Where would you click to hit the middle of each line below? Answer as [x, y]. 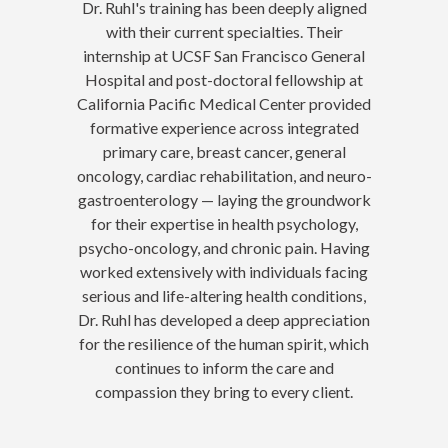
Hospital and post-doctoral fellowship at [224, 80]
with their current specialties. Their [224, 32]
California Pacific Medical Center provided [224, 104]
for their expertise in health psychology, [224, 224]
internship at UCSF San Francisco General [224, 56]
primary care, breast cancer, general [224, 152]
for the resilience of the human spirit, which [224, 344]
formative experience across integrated [224, 128]
